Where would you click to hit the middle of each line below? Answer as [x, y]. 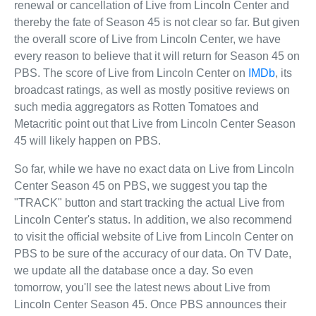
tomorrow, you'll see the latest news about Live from [142, 287]
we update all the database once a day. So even [134, 270]
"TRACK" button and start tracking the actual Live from [149, 202]
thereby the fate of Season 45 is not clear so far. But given [157, 22]
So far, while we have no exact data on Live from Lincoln [154, 169]
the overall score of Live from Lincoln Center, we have [147, 39]
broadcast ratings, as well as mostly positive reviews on [152, 90]
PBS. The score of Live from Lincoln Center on [131, 73]
